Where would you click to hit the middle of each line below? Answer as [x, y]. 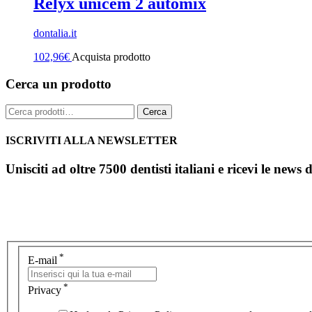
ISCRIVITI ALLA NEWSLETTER [92, 140]
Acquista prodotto [111, 56]
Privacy [45, 290]
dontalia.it [55, 33]
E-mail [42, 260]
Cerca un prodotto [58, 84]
